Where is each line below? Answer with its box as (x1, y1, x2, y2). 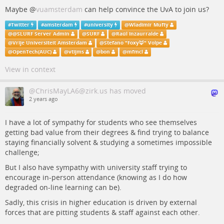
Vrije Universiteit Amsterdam (12, 39, 87, 46)
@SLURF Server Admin (12, 30, 69, 37)
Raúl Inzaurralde (116, 30, 159, 37)
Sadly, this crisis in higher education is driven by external (5, 197, 197, 207)
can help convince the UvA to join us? (82, 4, 209, 14)
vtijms (68, 48, 84, 55)
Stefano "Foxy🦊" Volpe (103, 39, 162, 46)
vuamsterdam (36, 4, 82, 14)
